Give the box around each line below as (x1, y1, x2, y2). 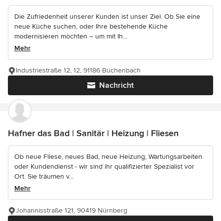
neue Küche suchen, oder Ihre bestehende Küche (14, 22, 168, 31)
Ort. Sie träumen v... (14, 172, 74, 181)
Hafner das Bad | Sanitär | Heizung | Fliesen (8, 128, 179, 139)
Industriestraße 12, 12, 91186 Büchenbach (16, 66, 141, 75)
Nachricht (99, 80, 134, 91)
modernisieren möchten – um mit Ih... (14, 32, 127, 41)
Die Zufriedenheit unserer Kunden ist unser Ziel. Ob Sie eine (14, 12, 200, 21)
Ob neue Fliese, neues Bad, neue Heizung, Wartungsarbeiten (14, 152, 202, 161)
